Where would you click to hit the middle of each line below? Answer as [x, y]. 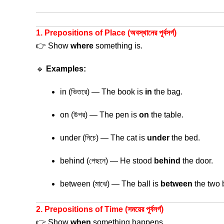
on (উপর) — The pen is [99, 115]
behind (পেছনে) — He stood [107, 161]
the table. [166, 115]
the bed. [185, 138]
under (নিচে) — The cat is [103, 138]
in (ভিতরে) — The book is [102, 92]
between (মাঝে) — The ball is [110, 184]
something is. [118, 46]
